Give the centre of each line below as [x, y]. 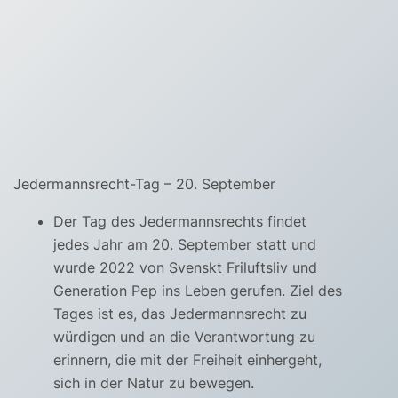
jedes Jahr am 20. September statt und [185, 245]
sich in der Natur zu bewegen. [154, 383]
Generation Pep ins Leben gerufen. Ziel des [198, 291]
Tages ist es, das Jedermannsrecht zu [180, 314]
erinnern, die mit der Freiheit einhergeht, [187, 360]
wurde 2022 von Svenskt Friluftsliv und [185, 268]
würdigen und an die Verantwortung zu [184, 337]
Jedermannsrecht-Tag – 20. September [144, 184]
